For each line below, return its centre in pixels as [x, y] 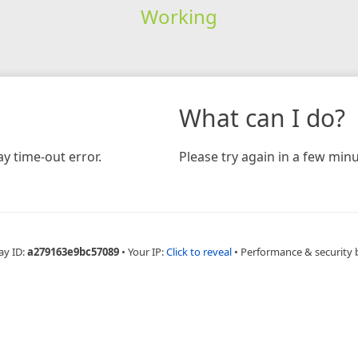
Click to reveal [199, 251]
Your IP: [147, 251]
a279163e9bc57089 [73, 251]
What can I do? [262, 117]
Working [179, 16]
